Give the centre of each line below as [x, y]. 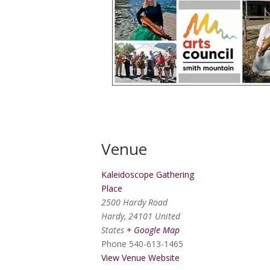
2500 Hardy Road [134, 202]
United [168, 216]
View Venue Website [140, 258]
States [113, 230]
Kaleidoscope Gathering [148, 174]
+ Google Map [153, 230]
